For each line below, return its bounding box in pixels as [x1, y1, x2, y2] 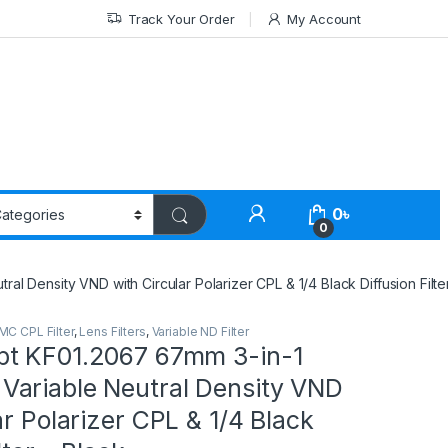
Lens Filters [79, 324, 146, 340]
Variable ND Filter [151, 324, 249, 340]
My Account [287, 10, 361, 27]
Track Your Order [127, 10, 235, 27]
